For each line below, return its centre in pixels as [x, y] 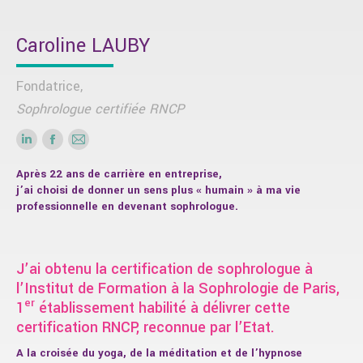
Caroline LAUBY [83, 45]
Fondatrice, [49, 86]
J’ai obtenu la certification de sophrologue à [164, 269]
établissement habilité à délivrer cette [162, 307]
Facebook [77, 145]
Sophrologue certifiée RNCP [100, 109]
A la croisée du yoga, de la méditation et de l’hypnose [159, 352]
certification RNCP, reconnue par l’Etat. [145, 327]
